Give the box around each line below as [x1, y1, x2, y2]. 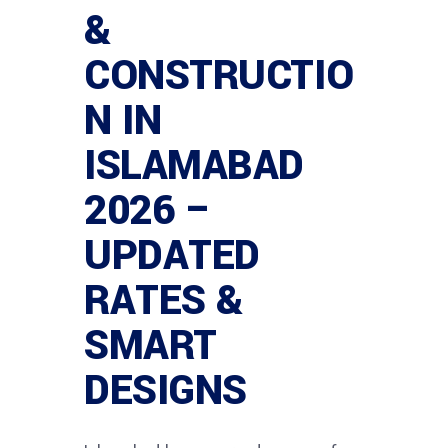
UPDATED [84, 226, 260, 285]
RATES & [84, 271, 243, 330]
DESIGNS [84, 361, 247, 420]
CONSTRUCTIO [84, 46, 354, 105]
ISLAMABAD [84, 136, 304, 195]
